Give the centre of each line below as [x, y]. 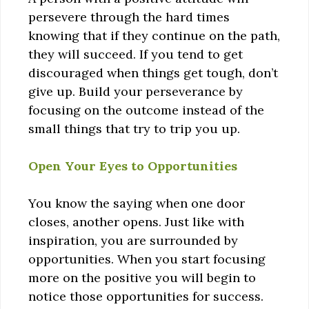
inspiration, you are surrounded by [133, 240]
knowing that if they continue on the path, [154, 35]
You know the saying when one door [137, 203]
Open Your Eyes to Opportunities [133, 166]
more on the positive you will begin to [142, 277]
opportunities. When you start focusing [147, 259]
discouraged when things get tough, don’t [153, 72]
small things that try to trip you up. [134, 128]
